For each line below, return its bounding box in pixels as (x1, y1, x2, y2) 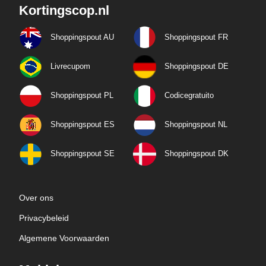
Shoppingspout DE (164, 62, 229, 71)
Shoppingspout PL (50, 91, 113, 100)
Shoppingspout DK (164, 149, 229, 159)
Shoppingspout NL (164, 120, 227, 129)
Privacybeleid (19, 213, 69, 223)
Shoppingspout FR (164, 33, 228, 42)
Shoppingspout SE (50, 149, 115, 159)
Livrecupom (50, 62, 90, 71)
